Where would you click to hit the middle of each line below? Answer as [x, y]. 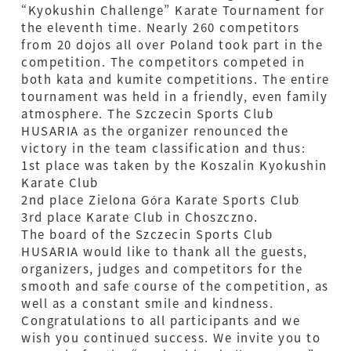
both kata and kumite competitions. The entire [175, 79]
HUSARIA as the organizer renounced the [155, 131]
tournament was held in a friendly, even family [174, 96]
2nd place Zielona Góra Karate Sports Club [161, 200]
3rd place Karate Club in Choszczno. [140, 217]
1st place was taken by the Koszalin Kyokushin [174, 165]
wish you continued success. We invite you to [171, 338]
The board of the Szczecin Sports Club [147, 234]
